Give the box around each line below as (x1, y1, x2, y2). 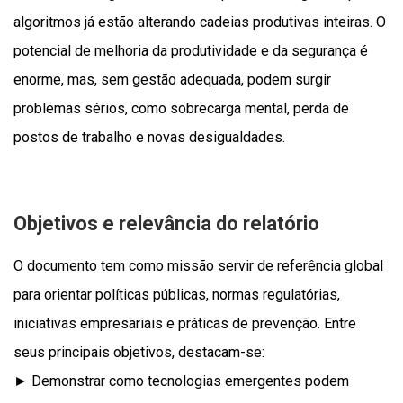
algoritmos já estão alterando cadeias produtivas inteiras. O (13, 13, 386, 31)
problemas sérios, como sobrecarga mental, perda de (13, 100, 349, 118)
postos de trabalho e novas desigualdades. (13, 129, 285, 147)
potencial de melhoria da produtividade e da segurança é (13, 42, 368, 60)
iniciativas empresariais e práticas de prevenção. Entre (13, 315, 356, 333)
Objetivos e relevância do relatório (13, 212, 319, 236)
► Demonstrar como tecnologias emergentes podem (13, 372, 349, 390)
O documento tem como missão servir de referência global (13, 257, 383, 275)
